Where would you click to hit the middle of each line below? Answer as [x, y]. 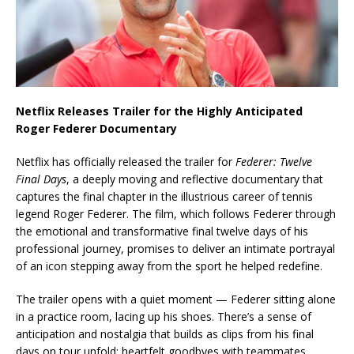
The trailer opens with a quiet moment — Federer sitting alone [176, 299]
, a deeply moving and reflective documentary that [195, 179]
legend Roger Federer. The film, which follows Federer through [176, 214]
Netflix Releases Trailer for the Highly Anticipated [159, 111]
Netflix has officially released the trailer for [126, 162]
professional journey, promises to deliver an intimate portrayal [175, 249]
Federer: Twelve [274, 162]
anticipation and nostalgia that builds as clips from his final [165, 334]
